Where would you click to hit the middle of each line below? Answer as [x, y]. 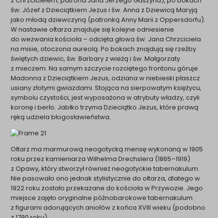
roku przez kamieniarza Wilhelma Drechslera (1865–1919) [101, 159]
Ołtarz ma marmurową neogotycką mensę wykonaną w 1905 [107, 149]
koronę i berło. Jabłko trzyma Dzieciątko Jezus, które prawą [105, 107]
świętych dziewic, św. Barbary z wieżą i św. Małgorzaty [96, 58]
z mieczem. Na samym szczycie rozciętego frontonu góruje [105, 68]
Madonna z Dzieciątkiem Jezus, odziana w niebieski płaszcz [106, 78]
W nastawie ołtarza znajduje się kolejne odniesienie [93, 29]
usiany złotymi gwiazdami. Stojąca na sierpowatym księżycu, [106, 88]
